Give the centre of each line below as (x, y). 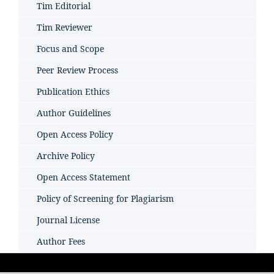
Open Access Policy (75, 134)
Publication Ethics (73, 91)
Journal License (68, 220)
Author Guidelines (74, 113)
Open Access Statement (83, 177)
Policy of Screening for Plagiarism (105, 198)
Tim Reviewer (65, 27)
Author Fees (61, 241)
